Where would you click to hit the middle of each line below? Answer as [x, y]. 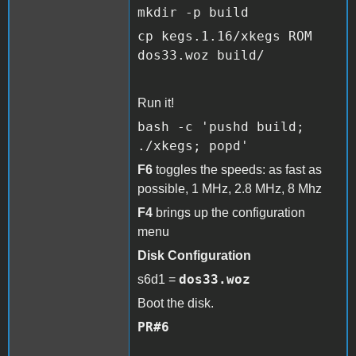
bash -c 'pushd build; [221, 126]
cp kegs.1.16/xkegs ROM [225, 36]
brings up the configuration [229, 212]
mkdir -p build [193, 12]
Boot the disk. [176, 303]
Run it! [156, 103]
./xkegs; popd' [193, 145]
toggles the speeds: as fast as [237, 169]
